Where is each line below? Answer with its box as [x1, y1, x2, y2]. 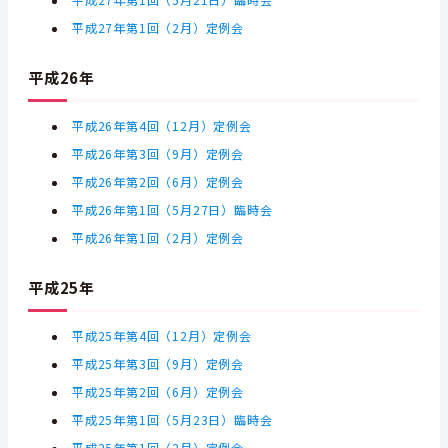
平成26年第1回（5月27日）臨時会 [72, 201, 273, 219]
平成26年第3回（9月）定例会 [72, 145, 245, 163]
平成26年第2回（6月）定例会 [72, 173, 245, 191]
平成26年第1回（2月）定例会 [72, 229, 248, 247]
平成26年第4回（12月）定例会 [72, 117, 252, 135]
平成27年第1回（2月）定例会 [72, 19, 245, 37]
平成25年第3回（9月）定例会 [72, 355, 245, 373]
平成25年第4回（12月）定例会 [72, 327, 252, 345]
